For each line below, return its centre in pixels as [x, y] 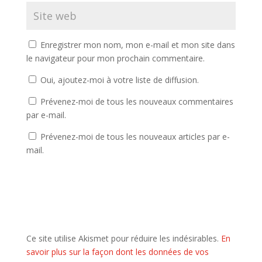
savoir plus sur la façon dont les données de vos [117, 251]
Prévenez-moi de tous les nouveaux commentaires [137, 101]
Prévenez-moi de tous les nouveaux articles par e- [135, 136]
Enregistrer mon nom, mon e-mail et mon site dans [137, 44]
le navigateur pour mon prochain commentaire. [115, 58]
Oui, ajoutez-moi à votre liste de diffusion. [118, 80]
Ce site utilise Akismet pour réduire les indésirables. [123, 238]
